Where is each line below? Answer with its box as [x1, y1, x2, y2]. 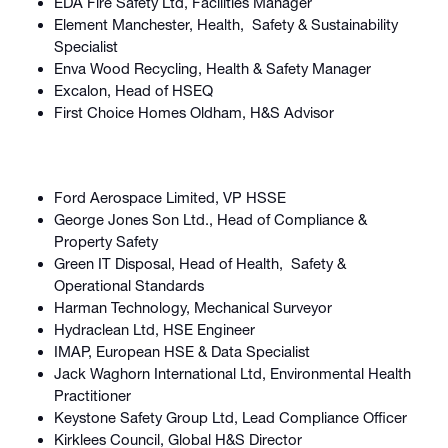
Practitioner [53, 386, 131, 405]
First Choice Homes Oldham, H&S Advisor [53, 104, 334, 123]
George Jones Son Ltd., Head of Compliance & [53, 210, 367, 229]
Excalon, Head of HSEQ [53, 82, 213, 101]
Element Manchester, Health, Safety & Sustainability [53, 16, 398, 35]
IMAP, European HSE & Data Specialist [53, 342, 310, 361]
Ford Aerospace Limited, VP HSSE [53, 188, 286, 207]
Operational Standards [53, 276, 204, 295]
